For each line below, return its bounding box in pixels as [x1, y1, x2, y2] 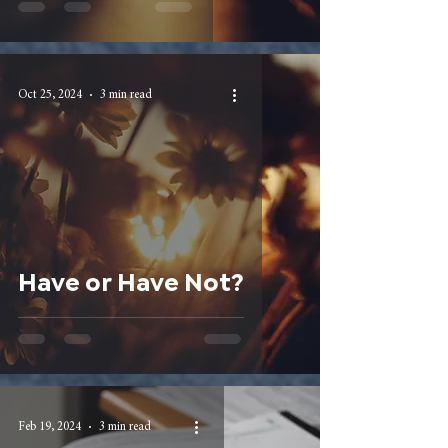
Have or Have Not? [18, 265, 244, 295]
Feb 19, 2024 [18, 421, 81, 433]
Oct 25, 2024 [18, 89, 82, 101]
